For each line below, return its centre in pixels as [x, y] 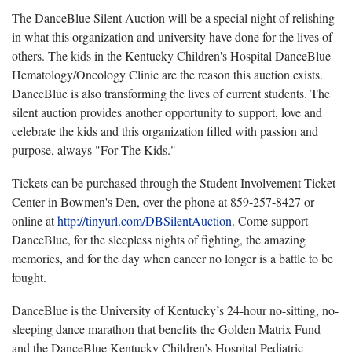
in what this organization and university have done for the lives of [172, 36]
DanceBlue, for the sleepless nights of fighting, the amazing [159, 239]
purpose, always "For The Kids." [94, 149]
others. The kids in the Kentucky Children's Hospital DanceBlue [171, 55]
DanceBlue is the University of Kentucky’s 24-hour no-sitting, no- [175, 310]
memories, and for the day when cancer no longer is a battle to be [172, 258]
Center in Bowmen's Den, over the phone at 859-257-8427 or [163, 201]
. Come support [270, 220]
